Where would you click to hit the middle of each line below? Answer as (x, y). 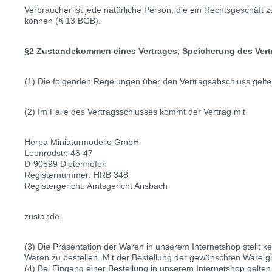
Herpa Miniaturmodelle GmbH (82, 142)
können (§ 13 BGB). (63, 21)
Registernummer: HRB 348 (76, 175)
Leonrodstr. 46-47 (59, 153)
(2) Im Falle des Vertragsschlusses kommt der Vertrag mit (135, 112)
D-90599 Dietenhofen (66, 164)
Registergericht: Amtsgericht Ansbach (96, 186)
